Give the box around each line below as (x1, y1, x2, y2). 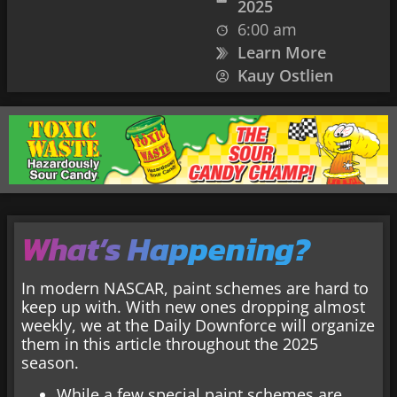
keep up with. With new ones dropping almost (21, 296, 365, 318)
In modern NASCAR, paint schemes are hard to (21, 277, 369, 300)
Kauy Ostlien (237, 65, 333, 86)
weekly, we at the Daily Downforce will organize (21, 315, 375, 337)
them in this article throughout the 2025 (21, 333, 318, 355)
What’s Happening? (21, 225, 310, 274)
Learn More (237, 42, 326, 63)
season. (21, 352, 79, 374)
